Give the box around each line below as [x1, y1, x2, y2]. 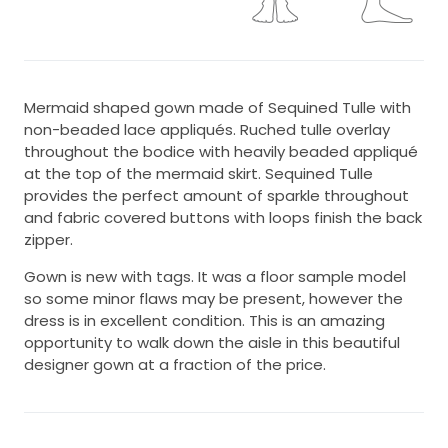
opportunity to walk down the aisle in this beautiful [24, 332, 400, 354]
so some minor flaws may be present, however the [24, 288, 403, 310]
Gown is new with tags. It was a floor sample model [24, 266, 406, 288]
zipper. [24, 229, 73, 251]
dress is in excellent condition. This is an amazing [24, 310, 385, 332]
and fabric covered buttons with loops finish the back [24, 207, 422, 229]
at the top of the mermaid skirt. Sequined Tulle [24, 163, 373, 185]
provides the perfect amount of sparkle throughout [24, 185, 409, 207]
